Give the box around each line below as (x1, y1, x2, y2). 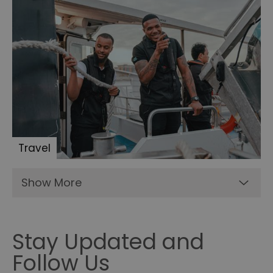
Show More (21, 175, 82, 191)
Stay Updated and (12, 227, 204, 257)
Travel (18, 141, 51, 156)
